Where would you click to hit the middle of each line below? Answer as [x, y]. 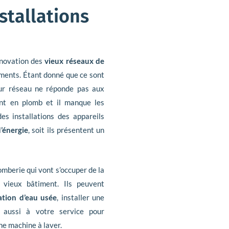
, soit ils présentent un [66, 130]
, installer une [81, 198]
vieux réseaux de [74, 61]
